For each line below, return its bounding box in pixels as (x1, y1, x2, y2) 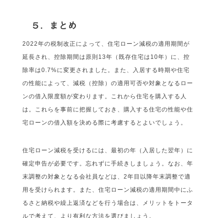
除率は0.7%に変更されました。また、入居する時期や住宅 (22, 67, 190, 73)
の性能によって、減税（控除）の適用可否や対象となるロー (22, 80, 194, 87)
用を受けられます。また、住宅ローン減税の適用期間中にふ (22, 186, 194, 193)
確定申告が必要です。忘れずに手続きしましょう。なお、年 (22, 160, 194, 167)
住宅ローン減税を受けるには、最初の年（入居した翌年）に (22, 147, 194, 154)
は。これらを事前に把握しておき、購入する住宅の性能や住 (22, 106, 194, 113)
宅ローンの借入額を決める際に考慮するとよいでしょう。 (22, 119, 187, 126)
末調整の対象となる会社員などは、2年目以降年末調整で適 (22, 173, 191, 180)
